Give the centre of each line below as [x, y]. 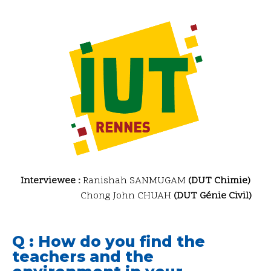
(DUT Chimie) [219, 181]
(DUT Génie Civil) [212, 196]
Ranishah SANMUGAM [135, 181]
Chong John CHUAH [96, 196]
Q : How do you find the [109, 241]
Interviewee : [52, 181]
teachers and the [83, 256]
